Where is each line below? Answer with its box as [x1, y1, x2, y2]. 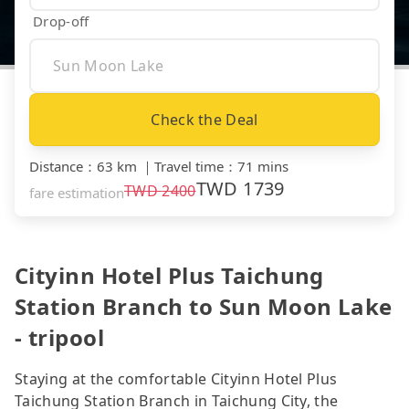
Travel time [154, 156, 224, 175]
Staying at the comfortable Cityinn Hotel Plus [15, 368, 338, 389]
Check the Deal [151, 109, 258, 130]
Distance [29, 156, 83, 175]
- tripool [15, 321, 105, 352]
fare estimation [29, 183, 124, 202]
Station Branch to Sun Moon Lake [15, 290, 393, 321]
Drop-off [33, 11, 89, 30]
